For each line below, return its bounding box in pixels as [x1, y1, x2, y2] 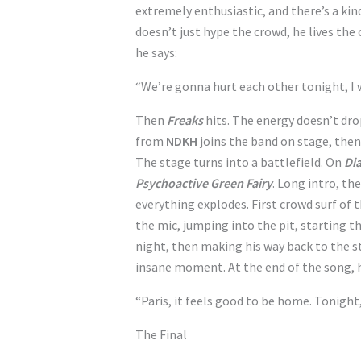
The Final [135, 326, 187, 342]
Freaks [167, 112, 203, 128]
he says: [135, 44, 177, 60]
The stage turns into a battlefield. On [135, 154, 344, 170]
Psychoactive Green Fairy [135, 175, 272, 191]
